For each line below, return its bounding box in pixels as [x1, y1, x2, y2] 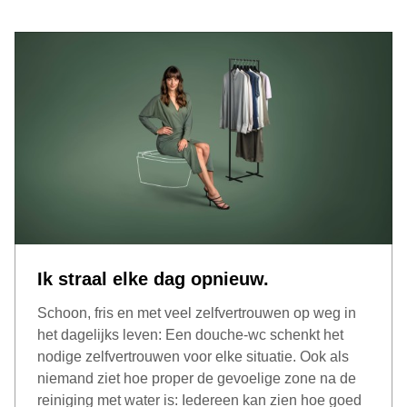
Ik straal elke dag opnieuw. [37, 268, 269, 289]
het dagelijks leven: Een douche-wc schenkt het [37, 326, 343, 342]
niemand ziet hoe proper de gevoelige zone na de [37, 370, 356, 386]
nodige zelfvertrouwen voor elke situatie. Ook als [37, 348, 349, 364]
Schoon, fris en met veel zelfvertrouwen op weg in [37, 304, 356, 321]
